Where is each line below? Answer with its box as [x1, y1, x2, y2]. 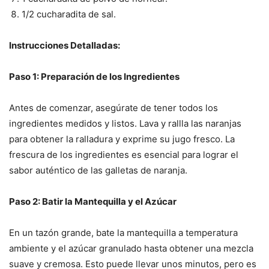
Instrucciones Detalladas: [9, 40, 120, 52]
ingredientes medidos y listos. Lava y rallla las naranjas [9, 118, 241, 130]
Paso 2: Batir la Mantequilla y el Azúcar [9, 196, 177, 208]
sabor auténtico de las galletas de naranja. [9, 165, 187, 177]
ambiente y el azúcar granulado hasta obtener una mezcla [9, 243, 253, 255]
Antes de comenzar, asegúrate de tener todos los [9, 102, 218, 114]
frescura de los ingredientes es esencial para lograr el [9, 149, 238, 161]
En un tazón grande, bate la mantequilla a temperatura [9, 227, 238, 239]
